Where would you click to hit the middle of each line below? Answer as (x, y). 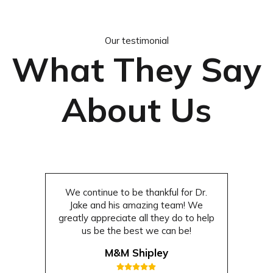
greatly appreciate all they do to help (136, 218)
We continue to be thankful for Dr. (136, 192)
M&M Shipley (136, 252)
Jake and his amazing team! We (136, 205)
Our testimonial (136, 40)
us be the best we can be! (136, 230)
